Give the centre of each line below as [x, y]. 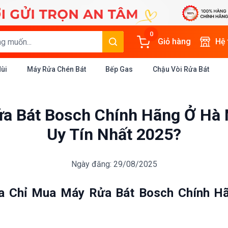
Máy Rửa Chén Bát [56, 69]
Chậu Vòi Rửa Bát [181, 69]
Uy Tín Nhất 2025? [114, 134]
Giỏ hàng [174, 41]
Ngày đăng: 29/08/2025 [114, 164]
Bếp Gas [119, 69]
